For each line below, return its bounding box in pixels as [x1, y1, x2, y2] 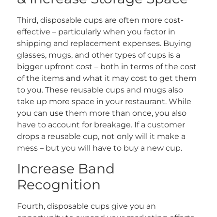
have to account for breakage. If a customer [17, 120, 185, 129]
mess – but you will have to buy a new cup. [17, 143, 182, 153]
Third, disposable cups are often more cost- [17, 15, 184, 25]
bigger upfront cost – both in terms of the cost [17, 62, 197, 71]
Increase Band [17, 160, 115, 177]
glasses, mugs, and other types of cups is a [17, 50, 180, 60]
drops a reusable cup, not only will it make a [17, 132, 186, 141]
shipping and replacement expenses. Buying [17, 39, 191, 48]
